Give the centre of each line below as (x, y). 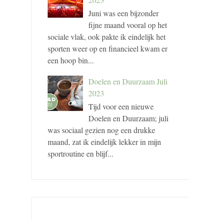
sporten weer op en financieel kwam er (108, 49)
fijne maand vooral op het (128, 25)
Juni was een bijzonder (124, 13)
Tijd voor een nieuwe (121, 107)
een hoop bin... (71, 60)
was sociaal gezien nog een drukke (101, 130)
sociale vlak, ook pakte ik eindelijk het (107, 37)
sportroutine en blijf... (81, 154)
